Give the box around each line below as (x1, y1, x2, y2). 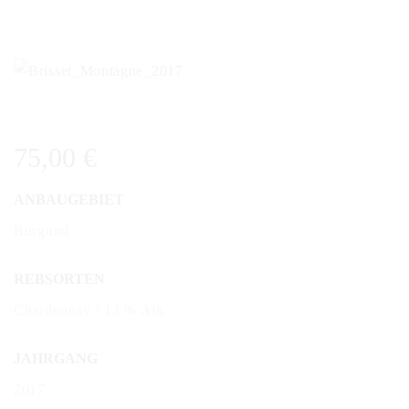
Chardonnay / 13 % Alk (14, 301, 164, 318)
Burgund (14, 222, 69, 238)
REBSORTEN (14, 270, 105, 287)
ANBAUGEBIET (14, 191, 124, 207)
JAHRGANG (14, 350, 98, 366)
